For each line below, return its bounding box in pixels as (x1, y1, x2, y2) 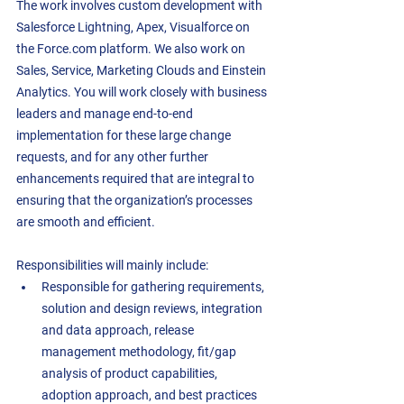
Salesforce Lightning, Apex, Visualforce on (16, 20, 252, 35)
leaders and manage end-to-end (16, 106, 196, 122)
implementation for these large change (16, 128, 234, 143)
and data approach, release (41, 323, 197, 338)
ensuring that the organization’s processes (16, 193, 255, 208)
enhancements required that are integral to (16, 171, 257, 187)
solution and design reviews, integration (41, 301, 265, 317)
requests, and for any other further (16, 150, 211, 165)
